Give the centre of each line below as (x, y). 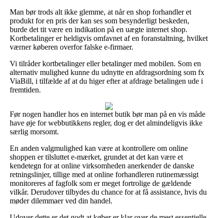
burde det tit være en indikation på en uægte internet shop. (99, 29)
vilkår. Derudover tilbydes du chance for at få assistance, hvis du (108, 192)
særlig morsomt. (34, 131)
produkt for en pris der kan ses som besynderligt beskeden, (100, 20)
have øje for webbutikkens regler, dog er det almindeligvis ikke (106, 123)
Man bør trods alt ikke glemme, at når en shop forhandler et (100, 12)
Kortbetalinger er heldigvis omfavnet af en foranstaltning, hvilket (109, 38)
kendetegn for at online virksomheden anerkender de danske (102, 165)
